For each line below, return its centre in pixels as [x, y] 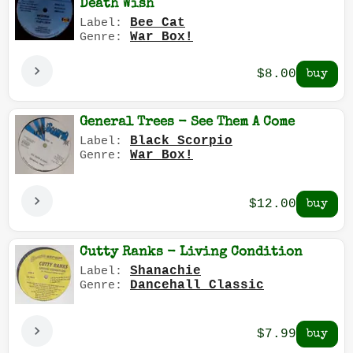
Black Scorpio [181, 141]
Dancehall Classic [197, 286]
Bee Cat [158, 23]
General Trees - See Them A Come [187, 123]
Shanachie [165, 271]
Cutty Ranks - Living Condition [191, 253]
